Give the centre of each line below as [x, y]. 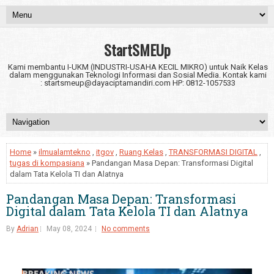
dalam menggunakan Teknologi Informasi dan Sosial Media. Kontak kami [138, 75]
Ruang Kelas [141, 152]
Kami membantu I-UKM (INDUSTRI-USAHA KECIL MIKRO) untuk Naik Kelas [138, 67]
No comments [126, 229]
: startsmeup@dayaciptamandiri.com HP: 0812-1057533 [138, 83]
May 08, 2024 [69, 229]
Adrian [28, 229]
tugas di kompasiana [47, 163]
